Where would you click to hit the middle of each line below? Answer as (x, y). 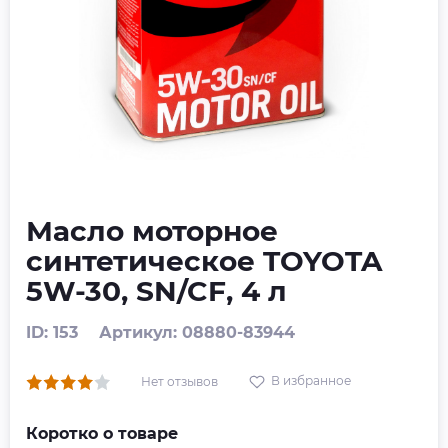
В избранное (311, 381)
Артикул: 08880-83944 (197, 332)
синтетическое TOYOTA (204, 261)
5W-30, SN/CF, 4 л (156, 291)
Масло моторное (152, 231)
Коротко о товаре (102, 433)
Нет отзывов (179, 381)
